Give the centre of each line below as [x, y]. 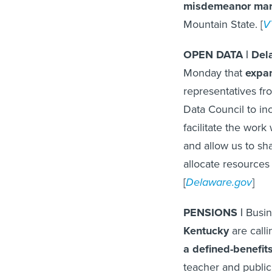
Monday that [214, 73]
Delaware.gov [219, 182]
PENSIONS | [215, 213]
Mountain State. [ [223, 25]
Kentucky [206, 231]
